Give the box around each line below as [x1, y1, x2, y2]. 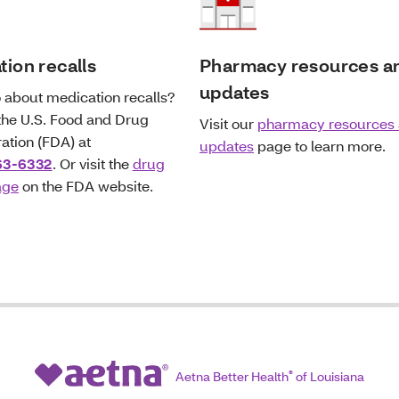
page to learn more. [254, 135, 386, 155]
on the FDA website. [19, 175, 153, 195]
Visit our [199, 113, 257, 133]
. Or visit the [52, 153, 133, 173]
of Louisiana [293, 367, 364, 385]
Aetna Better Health [175, 367, 289, 385]
